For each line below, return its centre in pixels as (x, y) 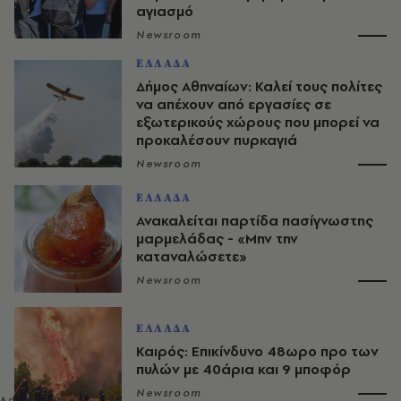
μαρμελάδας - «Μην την (217, 239)
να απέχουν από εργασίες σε (234, 105)
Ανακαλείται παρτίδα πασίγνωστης (255, 221)
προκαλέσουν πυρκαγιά (217, 141)
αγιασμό (165, 12)
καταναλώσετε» (192, 257)
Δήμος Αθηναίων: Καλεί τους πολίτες (259, 87)
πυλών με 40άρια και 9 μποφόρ (243, 370)
